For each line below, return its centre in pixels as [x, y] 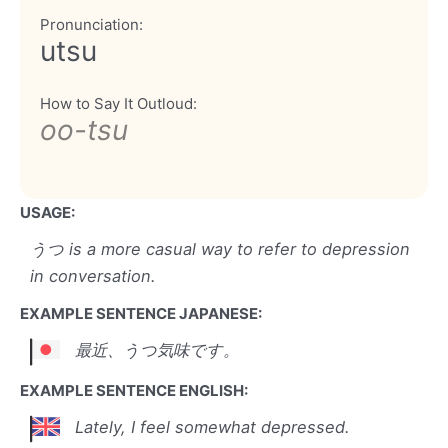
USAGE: [47, 212]
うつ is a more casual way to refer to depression [220, 248]
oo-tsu [84, 129]
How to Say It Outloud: [118, 103]
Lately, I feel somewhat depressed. [212, 427]
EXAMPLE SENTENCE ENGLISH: [134, 390]
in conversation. [93, 275]
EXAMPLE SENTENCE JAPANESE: [141, 313]
